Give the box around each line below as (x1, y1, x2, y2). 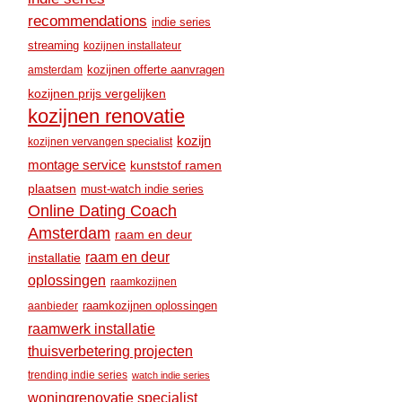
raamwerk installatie (28, 320, 155, 336)
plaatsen (28, 181, 76, 196)
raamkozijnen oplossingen (83, 300, 217, 312)
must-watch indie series (81, 182, 204, 196)
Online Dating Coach (28, 202, 177, 220)
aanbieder (28, 301, 78, 311)
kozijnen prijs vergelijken (28, 86, 166, 100)
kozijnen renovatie (28, 105, 185, 127)
